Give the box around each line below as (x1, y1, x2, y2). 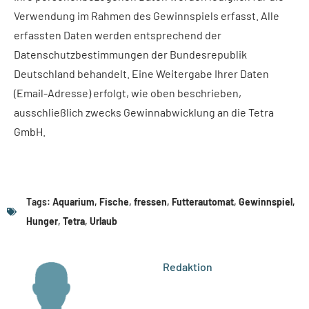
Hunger (26, 215, 58, 228)
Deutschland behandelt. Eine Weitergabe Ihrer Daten (14, 66, 269, 80)
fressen (134, 196, 167, 208)
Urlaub (90, 215, 117, 228)
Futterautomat (172, 196, 234, 208)
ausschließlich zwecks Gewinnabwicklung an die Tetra (14, 105, 274, 119)
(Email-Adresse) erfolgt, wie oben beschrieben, (14, 86, 241, 99)
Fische (99, 196, 129, 208)
